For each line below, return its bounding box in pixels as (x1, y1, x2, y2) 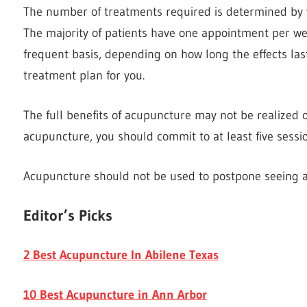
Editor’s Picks (23, 206, 112, 225)
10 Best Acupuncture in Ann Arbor (23, 286, 207, 302)
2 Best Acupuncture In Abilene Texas (23, 247, 219, 262)
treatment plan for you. (23, 67, 145, 83)
